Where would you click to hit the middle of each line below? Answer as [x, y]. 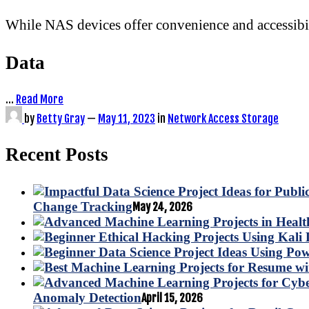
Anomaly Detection [87, 298]
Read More [40, 99]
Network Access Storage [223, 118]
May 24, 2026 [162, 207]
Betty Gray [61, 118]
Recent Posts [57, 155]
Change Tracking [83, 207]
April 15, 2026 [172, 298]
